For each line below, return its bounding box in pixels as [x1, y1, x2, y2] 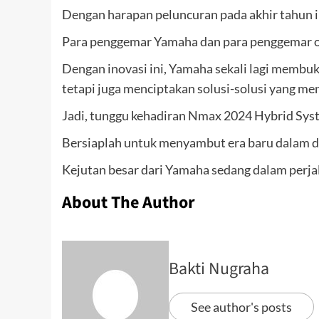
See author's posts [191, 299, 292, 315]
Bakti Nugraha [169, 256, 269, 282]
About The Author [62, 190, 195, 216]
